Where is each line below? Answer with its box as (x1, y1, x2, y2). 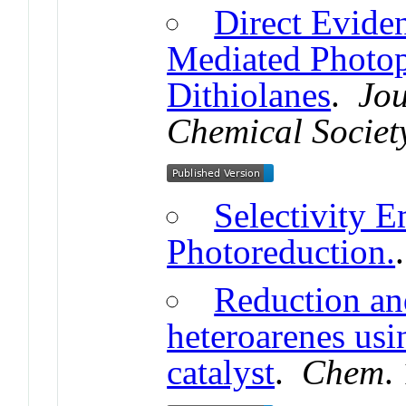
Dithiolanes (167, 74, 332, 114)
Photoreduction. (167, 231, 396, 271)
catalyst (167, 352, 275, 391)
